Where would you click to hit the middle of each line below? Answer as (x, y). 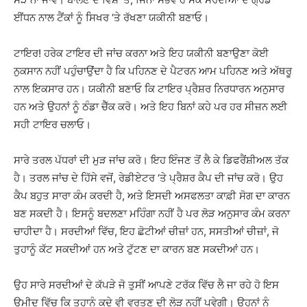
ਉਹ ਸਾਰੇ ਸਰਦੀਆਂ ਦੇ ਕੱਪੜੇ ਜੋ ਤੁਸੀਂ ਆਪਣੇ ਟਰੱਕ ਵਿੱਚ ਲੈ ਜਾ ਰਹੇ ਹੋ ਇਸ (146, 285)
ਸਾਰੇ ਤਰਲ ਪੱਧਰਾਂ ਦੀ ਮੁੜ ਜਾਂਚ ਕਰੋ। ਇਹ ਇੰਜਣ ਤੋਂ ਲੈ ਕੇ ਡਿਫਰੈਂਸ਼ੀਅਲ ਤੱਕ (151, 160)
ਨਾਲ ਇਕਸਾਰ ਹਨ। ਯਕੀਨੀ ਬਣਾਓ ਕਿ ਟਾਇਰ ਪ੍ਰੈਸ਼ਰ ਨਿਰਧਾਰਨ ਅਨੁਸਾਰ (149, 89)
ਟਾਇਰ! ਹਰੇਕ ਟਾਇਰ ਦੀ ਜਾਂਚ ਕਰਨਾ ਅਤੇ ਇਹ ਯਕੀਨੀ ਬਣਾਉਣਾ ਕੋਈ (141, 53)
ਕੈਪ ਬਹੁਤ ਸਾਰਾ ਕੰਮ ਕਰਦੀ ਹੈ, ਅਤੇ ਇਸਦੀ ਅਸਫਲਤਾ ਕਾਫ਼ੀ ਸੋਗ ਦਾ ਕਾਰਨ (152, 196)
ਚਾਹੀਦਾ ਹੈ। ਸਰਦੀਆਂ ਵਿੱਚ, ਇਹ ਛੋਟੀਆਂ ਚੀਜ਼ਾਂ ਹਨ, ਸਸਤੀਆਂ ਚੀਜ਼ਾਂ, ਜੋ (146, 231)
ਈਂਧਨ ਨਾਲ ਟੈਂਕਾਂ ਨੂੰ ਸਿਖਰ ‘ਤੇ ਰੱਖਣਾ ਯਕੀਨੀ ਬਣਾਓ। (111, 17)
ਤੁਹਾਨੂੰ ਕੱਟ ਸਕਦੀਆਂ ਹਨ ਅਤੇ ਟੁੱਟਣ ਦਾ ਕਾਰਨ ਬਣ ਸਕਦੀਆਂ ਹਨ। (137, 249)
